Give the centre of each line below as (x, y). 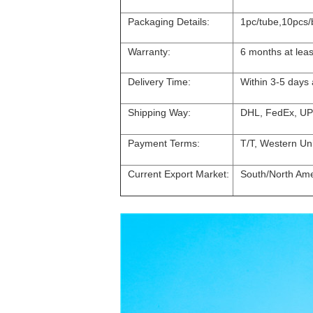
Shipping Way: (159, 112)
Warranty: (149, 52)
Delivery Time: (159, 82)
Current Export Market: (179, 174)
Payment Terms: (164, 143)
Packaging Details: (169, 22)
